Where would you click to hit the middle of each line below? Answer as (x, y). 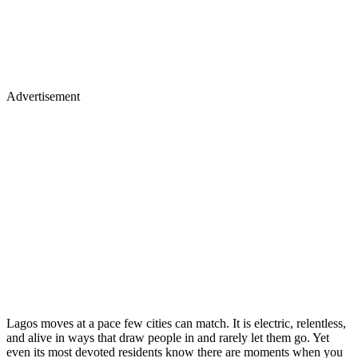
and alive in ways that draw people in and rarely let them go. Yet (168, 337)
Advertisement (43, 96)
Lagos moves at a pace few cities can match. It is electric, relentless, (176, 323)
